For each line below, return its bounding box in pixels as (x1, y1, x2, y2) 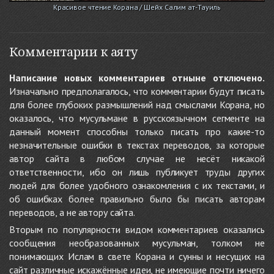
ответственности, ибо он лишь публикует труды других (9, 165, 265, 178)
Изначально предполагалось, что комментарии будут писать (9, 84, 265, 97)
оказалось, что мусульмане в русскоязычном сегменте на (9, 111, 265, 124)
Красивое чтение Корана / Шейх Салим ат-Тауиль (53, 2, 221, 12)
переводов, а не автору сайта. (9, 206, 136, 218)
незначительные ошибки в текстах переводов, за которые (9, 138, 265, 151)
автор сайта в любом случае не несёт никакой (9, 152, 265, 165)
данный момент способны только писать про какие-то (9, 125, 265, 138)
